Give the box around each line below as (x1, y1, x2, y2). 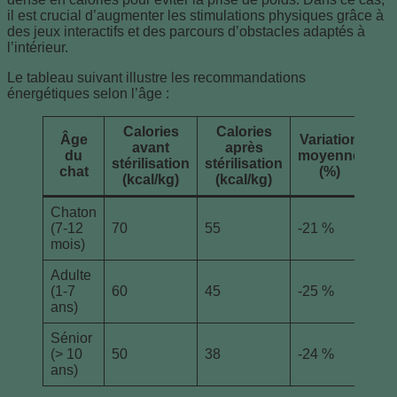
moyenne (298, 148, 361, 164)
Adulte (51, 268, 91, 284)
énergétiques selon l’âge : (7, 86, 169, 102)
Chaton (51, 205, 97, 221)
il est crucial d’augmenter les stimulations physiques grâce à (7, 8, 384, 24)
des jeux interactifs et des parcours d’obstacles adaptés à (7, 24, 365, 40)
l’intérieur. (7, 40, 68, 56)
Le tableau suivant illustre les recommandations (7, 70, 306, 86)
